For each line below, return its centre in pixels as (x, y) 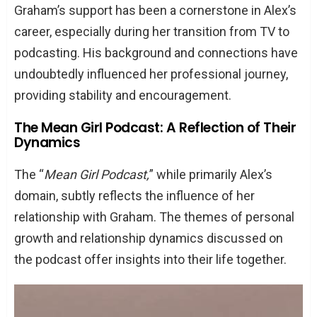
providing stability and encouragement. (123, 95)
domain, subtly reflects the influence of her (134, 195)
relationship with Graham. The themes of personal (154, 217)
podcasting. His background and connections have (156, 52)
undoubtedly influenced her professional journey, (151, 74)
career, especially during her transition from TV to (152, 31)
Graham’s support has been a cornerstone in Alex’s (155, 10)
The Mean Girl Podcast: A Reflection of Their (155, 127)
